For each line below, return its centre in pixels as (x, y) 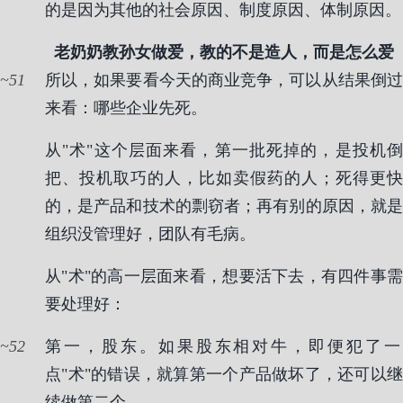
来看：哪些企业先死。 (126, 108)
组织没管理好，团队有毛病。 (150, 234)
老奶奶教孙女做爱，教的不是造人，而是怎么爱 (224, 52)
